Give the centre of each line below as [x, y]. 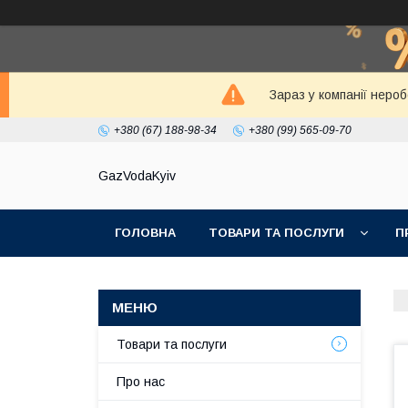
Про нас [141, 382]
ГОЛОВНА [145, 233]
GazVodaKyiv [137, 176]
